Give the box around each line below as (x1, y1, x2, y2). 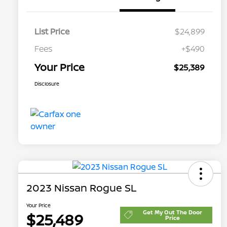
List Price (34, 26, 69, 37)
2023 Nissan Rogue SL (26, 181, 136, 195)
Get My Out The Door (142, 208, 202, 216)
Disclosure (34, 80, 59, 88)
